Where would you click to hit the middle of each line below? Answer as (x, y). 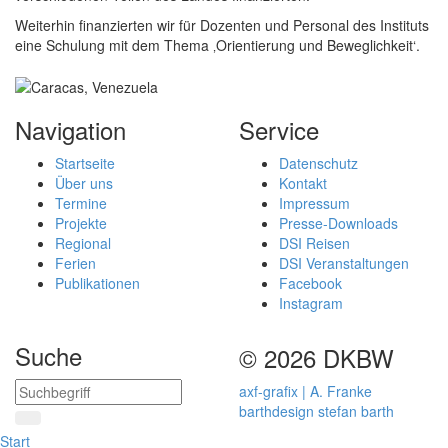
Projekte (81, 223)
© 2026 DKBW (316, 358)
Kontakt (303, 183)
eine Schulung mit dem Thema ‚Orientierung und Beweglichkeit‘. (217, 45)
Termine (81, 203)
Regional (83, 243)
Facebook (310, 283)
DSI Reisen (314, 243)
